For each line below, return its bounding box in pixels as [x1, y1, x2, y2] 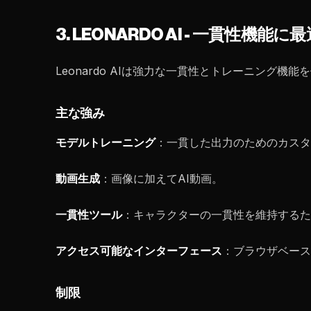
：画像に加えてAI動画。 [100, 171, 223, 185]
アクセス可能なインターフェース [56, 244, 222, 258]
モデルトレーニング [56, 135, 155, 149]
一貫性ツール [56, 208, 122, 221]
